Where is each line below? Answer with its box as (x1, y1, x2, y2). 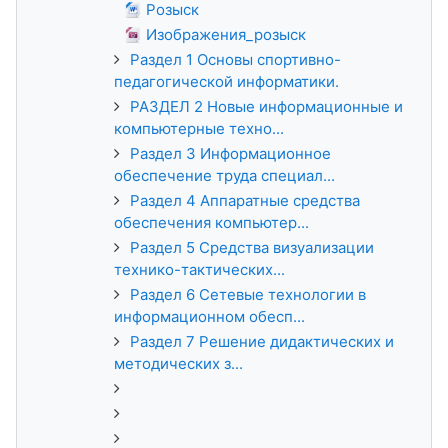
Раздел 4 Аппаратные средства (130, 191, 360, 210)
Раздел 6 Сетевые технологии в (130, 285, 366, 304)
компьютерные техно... (114, 119, 284, 138)
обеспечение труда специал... (114, 166, 335, 185)
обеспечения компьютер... (114, 213, 309, 232)
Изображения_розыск (146, 25, 306, 44)
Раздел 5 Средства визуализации (130, 238, 374, 257)
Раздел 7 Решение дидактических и (130, 332, 394, 351)
